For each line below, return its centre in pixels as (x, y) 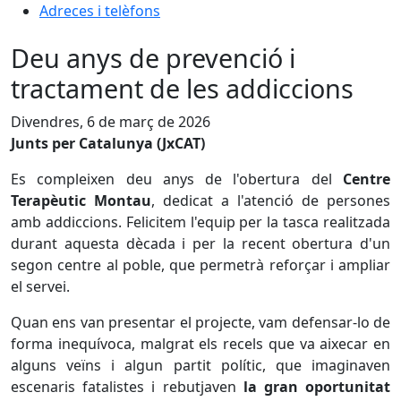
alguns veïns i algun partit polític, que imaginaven (200, 365)
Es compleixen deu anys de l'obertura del (177, 179)
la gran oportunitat (317, 387)
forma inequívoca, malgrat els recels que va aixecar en (200, 344)
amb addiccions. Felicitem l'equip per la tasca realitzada (200, 222)
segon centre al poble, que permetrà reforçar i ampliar (200, 265)
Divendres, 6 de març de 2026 (111, 122)
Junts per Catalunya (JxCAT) (108, 143)
